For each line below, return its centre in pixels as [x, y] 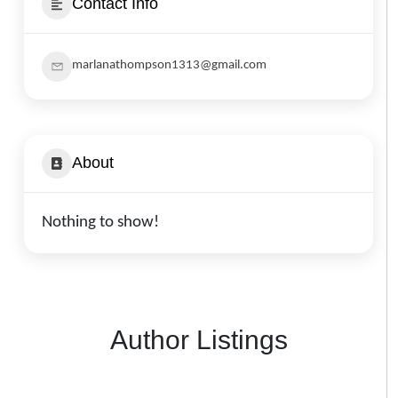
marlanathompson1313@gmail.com [169, 65]
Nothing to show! [100, 222]
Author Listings [199, 339]
